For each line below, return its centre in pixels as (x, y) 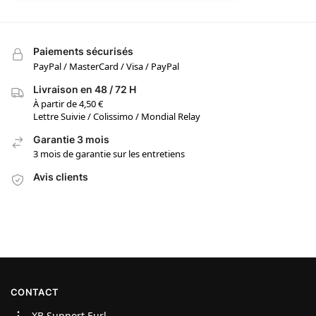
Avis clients (61, 177)
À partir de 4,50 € (68, 104)
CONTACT (35, 292)
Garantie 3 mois (71, 140)
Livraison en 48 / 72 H (85, 89)
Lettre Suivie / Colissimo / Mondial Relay (117, 117)
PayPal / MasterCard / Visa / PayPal (106, 66)
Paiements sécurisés (83, 51)
